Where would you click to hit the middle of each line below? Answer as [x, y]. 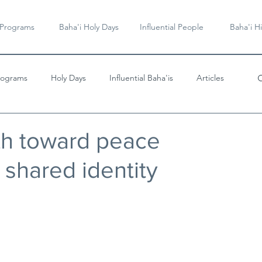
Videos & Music [46, 124]
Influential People [172, 27]
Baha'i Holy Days [89, 27]
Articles [210, 77]
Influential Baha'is [141, 77]
